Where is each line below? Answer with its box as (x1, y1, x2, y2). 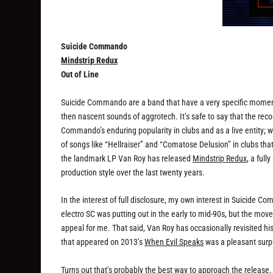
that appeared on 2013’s (61, 237, 145, 247)
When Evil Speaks (144, 237, 204, 247)
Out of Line (61, 69, 99, 80)
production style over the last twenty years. (61, 167, 205, 177)
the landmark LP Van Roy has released (61, 153, 193, 163)
